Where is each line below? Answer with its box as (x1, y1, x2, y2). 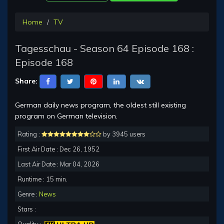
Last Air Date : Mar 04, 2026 (17, 160, 99, 168)
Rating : (17, 130, 41, 138)
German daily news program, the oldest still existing (15, 100, 186, 110)
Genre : (17, 190, 39, 198)
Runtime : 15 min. (17, 175, 67, 183)
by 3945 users (101, 130, 145, 138)
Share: (15, 76, 37, 85)
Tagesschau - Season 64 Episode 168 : (15, 42, 194, 55)
